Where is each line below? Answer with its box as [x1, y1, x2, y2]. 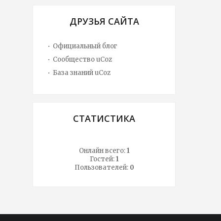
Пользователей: [74, 163, 130, 172]
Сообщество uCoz [53, 55, 112, 64]
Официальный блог [53, 42, 117, 51]
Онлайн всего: [78, 147, 127, 155]
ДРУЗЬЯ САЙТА [69, 15, 139, 28]
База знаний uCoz [53, 69, 110, 77]
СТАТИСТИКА [73, 112, 135, 125]
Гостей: [89, 155, 116, 164]
